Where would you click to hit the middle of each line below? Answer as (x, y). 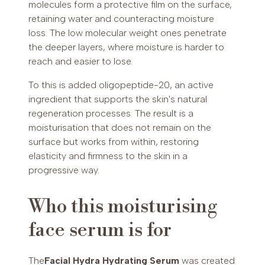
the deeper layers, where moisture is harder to (126, 47)
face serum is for (100, 230)
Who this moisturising (123, 206)
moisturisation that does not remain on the (120, 128)
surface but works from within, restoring (114, 142)
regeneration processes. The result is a (111, 114)
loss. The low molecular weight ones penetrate (127, 33)
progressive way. (64, 170)
